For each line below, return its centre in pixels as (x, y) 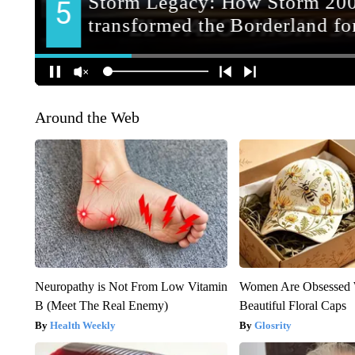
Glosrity (273, 325)
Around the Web (87, 117)
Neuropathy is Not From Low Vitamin (131, 286)
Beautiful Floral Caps (293, 305)
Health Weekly (82, 325)
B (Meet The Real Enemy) (101, 305)
